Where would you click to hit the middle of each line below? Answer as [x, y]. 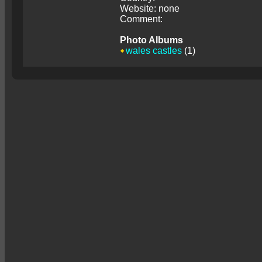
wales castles [154, 51]
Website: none [150, 8]
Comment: [141, 19]
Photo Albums [151, 40]
